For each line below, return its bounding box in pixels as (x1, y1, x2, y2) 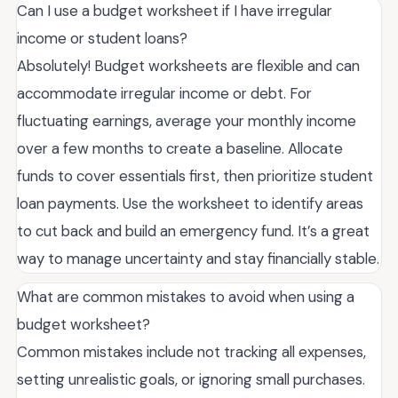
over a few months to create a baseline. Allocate (17, 139, 343, 159)
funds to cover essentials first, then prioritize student (17, 166, 373, 187)
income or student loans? (17, 28, 187, 49)
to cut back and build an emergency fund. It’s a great (17, 221, 370, 242)
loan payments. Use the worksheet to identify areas (17, 194, 363, 214)
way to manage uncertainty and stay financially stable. (17, 249, 379, 269)
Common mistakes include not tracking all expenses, (17, 342, 366, 362)
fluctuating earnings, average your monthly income (17, 111, 356, 131)
